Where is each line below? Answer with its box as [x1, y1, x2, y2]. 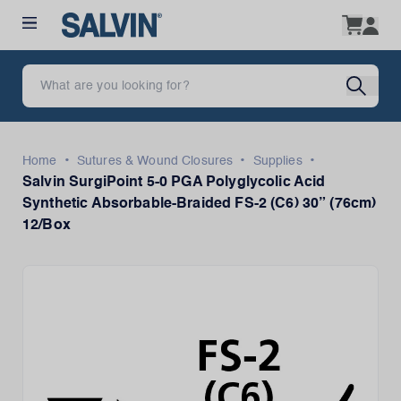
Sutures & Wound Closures [76, 155, 234, 167]
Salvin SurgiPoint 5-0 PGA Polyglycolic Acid [22, 175, 326, 190]
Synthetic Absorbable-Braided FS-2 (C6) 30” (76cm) [22, 197, 377, 211]
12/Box [22, 218, 71, 233]
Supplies [252, 155, 303, 167]
